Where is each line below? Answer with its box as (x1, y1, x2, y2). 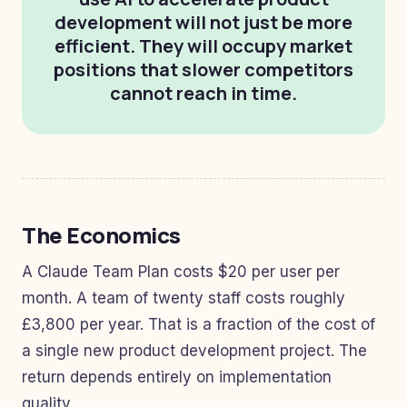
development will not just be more (55, 10, 352, 35)
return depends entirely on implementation (22, 368, 332, 387)
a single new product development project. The (22, 342, 367, 361)
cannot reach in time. (110, 81, 297, 106)
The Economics (22, 220, 181, 251)
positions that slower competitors (54, 57, 353, 83)
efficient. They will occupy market (55, 34, 352, 59)
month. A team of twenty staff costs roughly (22, 289, 345, 308)
